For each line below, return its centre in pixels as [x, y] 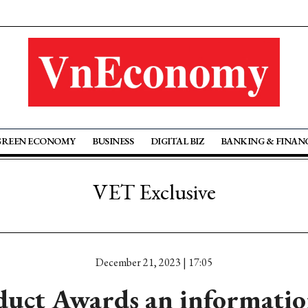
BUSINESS [113, 141]
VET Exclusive [154, 192]
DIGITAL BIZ [177, 141]
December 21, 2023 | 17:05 [154, 262]
